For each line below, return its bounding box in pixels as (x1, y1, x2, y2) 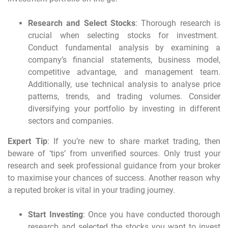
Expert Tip (8, 136, 47, 146)
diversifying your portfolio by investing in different (28, 103, 220, 113)
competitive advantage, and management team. (28, 67, 220, 77)
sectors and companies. (28, 116, 113, 126)
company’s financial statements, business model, (28, 54, 220, 65)
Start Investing (28, 209, 83, 219)
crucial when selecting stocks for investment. (28, 30, 220, 40)
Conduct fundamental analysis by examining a (28, 42, 220, 52)
